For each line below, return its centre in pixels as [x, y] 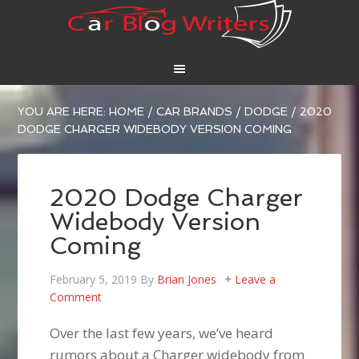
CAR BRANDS [195, 112]
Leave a [256, 280]
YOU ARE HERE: [64, 112]
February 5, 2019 [94, 280]
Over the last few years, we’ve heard [162, 333]
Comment [76, 297]
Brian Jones [187, 280]
